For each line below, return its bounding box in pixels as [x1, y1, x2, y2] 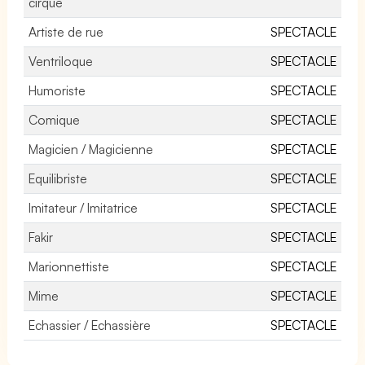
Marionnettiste [29, 257, 109, 275]
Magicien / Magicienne [29, 140, 154, 157]
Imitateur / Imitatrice [29, 199, 139, 216]
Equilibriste [29, 169, 87, 187]
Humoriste [29, 81, 86, 99]
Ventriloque [29, 52, 93, 69]
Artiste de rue [29, 23, 104, 40]
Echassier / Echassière [29, 316, 152, 333]
